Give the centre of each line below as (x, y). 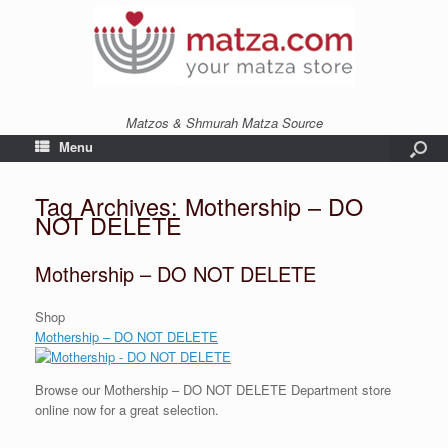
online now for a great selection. (127, 409)
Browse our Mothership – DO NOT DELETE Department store (213, 389)
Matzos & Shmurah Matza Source (224, 122)
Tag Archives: (110, 206)
